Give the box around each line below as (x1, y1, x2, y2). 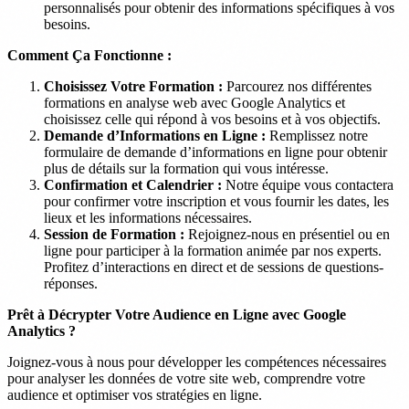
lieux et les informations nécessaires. (44, 209, 252, 225)
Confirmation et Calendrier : (44, 176, 222, 193)
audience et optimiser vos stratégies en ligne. (7, 386, 262, 403)
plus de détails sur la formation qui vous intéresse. (44, 160, 329, 176)
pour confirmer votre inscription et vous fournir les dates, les (44, 193, 389, 209)
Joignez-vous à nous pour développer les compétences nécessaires (7, 353, 386, 370)
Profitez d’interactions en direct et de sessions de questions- (44, 258, 383, 275)
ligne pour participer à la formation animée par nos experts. (44, 242, 382, 258)
